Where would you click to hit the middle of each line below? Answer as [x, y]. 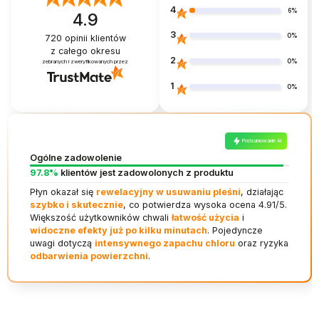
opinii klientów [94, 38]
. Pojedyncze [235, 231]
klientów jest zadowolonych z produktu [146, 172]
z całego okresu [85, 51]
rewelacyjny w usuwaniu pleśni [168, 192]
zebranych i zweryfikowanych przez [85, 62]
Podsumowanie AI [262, 141]
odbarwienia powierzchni [89, 256]
